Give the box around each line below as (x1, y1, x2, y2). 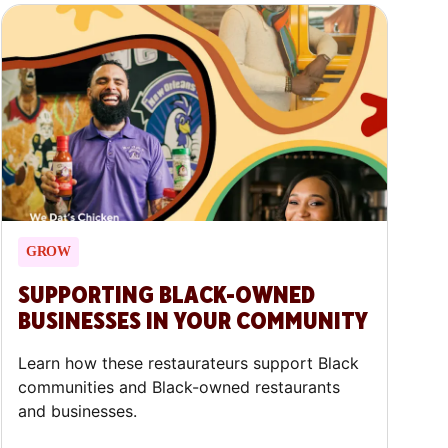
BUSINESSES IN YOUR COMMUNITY (18, 306, 369, 338)
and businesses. (18, 401, 138, 422)
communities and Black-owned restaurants (18, 377, 341, 398)
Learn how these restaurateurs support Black (18, 353, 360, 374)
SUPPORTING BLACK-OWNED (18, 280, 316, 312)
